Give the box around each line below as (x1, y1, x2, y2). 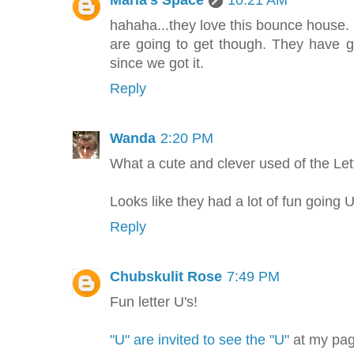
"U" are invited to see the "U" (110, 332, 289, 348)
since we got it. (110, 55, 204, 72)
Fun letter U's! (110, 294, 198, 311)
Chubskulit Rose (110, 269, 222, 285)
